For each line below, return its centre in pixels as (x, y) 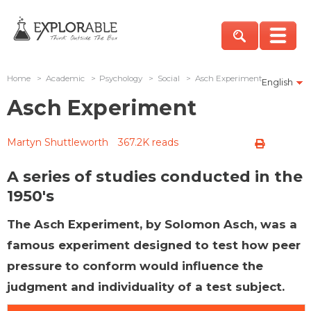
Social (169, 78)
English (277, 82)
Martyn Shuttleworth (58, 142)
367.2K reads (148, 142)
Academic (65, 78)
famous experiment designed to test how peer (154, 245)
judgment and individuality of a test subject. (146, 286)
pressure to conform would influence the (135, 266)
